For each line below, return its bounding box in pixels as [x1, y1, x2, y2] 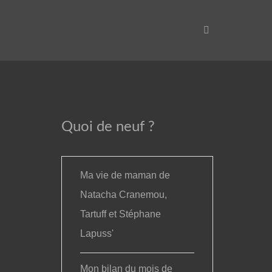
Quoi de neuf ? [61, 120, 155, 134]
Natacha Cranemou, [80, 189, 168, 200]
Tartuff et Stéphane [80, 209, 161, 219]
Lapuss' [80, 228, 114, 239]
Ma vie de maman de [80, 170, 171, 180]
